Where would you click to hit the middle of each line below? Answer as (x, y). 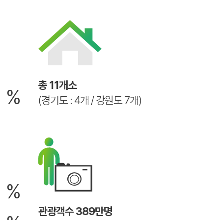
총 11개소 (57, 85)
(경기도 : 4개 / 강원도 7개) (90, 100)
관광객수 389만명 (75, 211)
